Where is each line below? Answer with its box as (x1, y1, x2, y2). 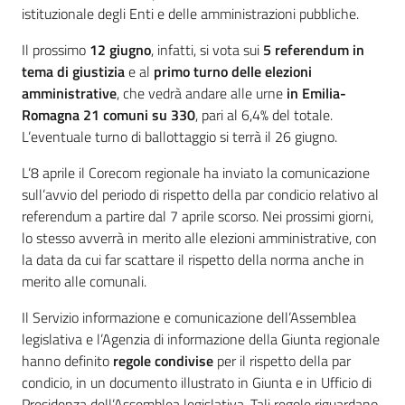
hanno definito (22, 350, 113, 372)
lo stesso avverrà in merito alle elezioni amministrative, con (22, 227, 377, 250)
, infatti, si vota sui (151, 39, 263, 61)
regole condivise (113, 350, 213, 372)
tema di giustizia (22, 61, 125, 83)
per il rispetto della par (213, 350, 351, 372)
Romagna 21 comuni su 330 (22, 104, 195, 127)
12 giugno (89, 39, 151, 61)
